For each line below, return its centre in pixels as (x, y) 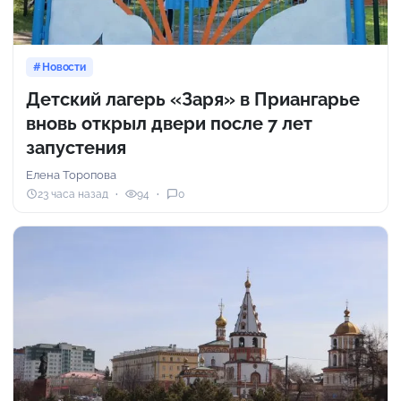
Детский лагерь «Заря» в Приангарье (193, 100)
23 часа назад (73, 194)
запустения (76, 148)
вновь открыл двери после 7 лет (169, 124)
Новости (64, 68)
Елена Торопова (71, 175)
